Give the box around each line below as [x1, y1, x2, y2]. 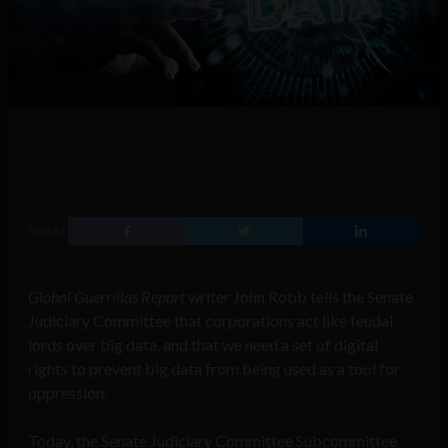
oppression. [28, 383, 107, 403]
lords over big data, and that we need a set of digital [28, 335, 378, 355]
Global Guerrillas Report [28, 287, 185, 307]
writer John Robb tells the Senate [185, 287, 413, 307]
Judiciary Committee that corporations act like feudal [28, 311, 393, 331]
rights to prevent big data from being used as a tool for [28, 359, 400, 379]
